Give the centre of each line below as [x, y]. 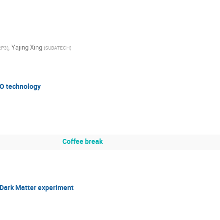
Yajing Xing [27, 47]
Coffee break [83, 141]
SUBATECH [57, 47]
